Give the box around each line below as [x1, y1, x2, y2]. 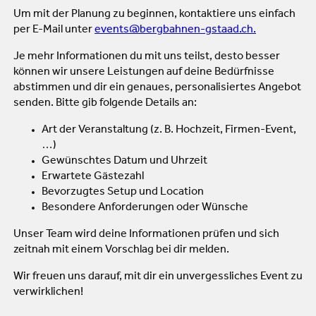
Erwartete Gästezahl [42, 171, 144, 183]
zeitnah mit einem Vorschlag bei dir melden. [13, 244, 229, 256]
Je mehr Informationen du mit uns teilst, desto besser [13, 51, 280, 63]
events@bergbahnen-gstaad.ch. [95, 24, 256, 36]
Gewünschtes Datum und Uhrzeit [42, 155, 207, 167]
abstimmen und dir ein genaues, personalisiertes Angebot [13, 82, 301, 94]
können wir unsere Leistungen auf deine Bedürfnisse [13, 66, 274, 78]
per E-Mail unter [13, 24, 95, 36]
